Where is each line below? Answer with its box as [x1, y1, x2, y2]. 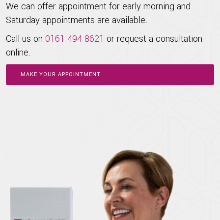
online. [6, 46, 31, 59]
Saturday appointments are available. [6, 14, 148, 27]
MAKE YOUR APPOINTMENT [21, 71, 101, 78]
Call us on [6, 32, 45, 45]
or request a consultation [104, 32, 202, 45]
